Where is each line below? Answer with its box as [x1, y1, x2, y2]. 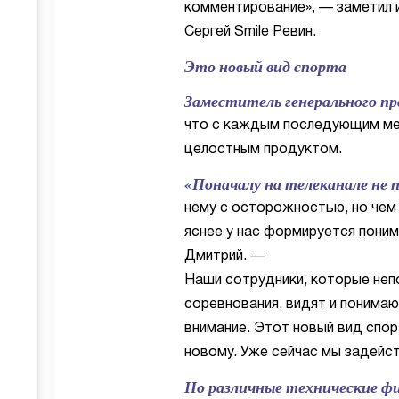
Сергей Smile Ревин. [184, 26, 316, 38]
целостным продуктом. [184, 143, 342, 156]
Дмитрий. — [184, 250, 265, 263]
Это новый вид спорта [184, 55, 346, 77]
